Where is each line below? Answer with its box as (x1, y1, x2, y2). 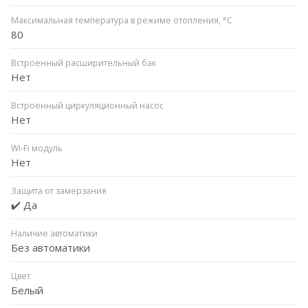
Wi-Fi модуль (11, 142, 63, 154)
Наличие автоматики (11, 227, 98, 239)
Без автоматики (11, 240, 90, 254)
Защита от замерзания (11, 184, 107, 197)
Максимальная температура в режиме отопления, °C (11, 14, 232, 26)
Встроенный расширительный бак (11, 56, 156, 69)
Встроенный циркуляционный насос (11, 99, 164, 111)
